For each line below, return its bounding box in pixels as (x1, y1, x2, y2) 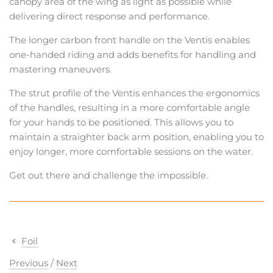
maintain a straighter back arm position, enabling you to (9, 131, 264, 143)
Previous (9, 257, 48, 269)
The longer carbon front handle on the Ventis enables (9, 34, 250, 46)
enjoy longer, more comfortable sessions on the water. (9, 146, 255, 157)
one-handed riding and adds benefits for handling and (9, 49, 256, 60)
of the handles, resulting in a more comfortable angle (9, 102, 250, 113)
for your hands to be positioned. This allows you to (9, 116, 233, 128)
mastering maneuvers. (9, 63, 112, 75)
